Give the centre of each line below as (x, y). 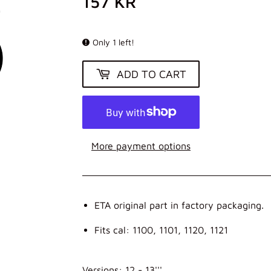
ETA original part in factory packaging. (179, 205)
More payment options (141, 145)
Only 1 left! (113, 42)
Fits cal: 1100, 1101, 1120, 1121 (161, 230)
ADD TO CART (152, 74)
